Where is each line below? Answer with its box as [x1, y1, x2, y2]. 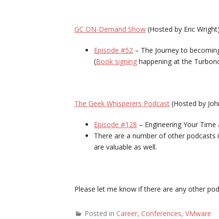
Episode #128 [94, 120, 137, 129]
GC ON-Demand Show [74, 24, 146, 34]
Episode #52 [94, 45, 133, 55]
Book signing [96, 57, 137, 66]
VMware [185, 209, 211, 218]
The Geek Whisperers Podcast [74, 99, 170, 108]
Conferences [141, 209, 181, 218]
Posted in [85, 209, 116, 218]
